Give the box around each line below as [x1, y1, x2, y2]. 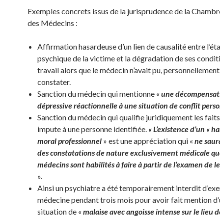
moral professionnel [37, 136, 102, 145]
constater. [37, 77, 71, 86]
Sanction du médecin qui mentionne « [37, 89, 161, 98]
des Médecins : [27, 18, 78, 27]
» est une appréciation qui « [102, 136, 194, 145]
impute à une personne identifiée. [37, 124, 148, 134]
